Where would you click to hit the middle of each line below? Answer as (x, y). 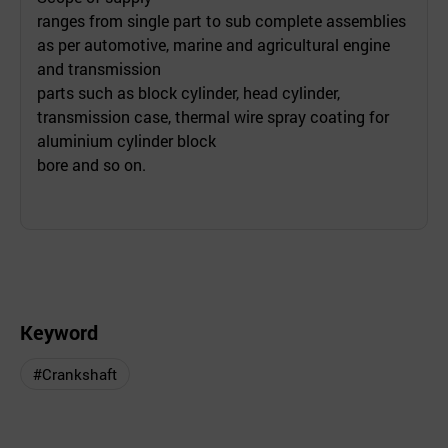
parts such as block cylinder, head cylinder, (188, 92)
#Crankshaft (75, 373)
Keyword (59, 331)
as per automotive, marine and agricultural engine (213, 44)
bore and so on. (91, 164)
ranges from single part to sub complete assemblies (221, 20)
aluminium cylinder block (126, 140)
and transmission (99, 68)
